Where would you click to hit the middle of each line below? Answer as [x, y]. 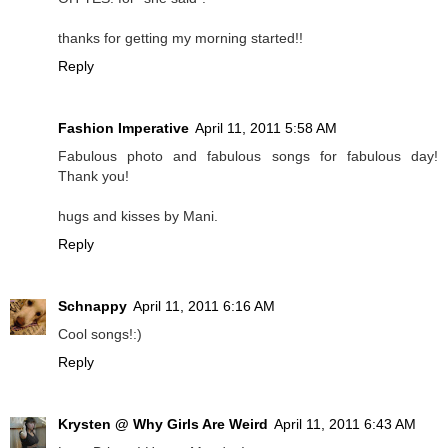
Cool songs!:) [100, 333]
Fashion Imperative [123, 127]
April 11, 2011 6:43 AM [345, 423]
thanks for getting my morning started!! [180, 37]
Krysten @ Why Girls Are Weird [163, 423]
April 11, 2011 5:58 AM [266, 127]
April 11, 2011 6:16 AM [204, 305]
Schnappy [92, 305]
